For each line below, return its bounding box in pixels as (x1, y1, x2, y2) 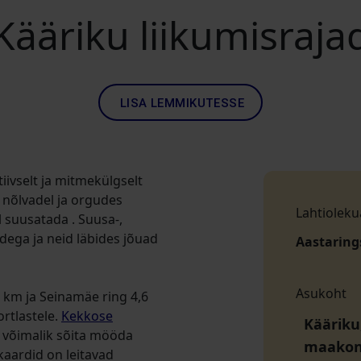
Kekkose (61, 307, 113, 325)
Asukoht (295, 284, 346, 302)
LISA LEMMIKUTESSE (119, 96, 245, 110)
